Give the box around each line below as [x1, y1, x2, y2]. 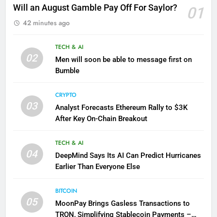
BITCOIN [55, 186, 77, 195]
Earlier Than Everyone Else [55, 162, 140, 171]
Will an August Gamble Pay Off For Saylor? [13, 2, 177, 13]
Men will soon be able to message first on [55, 55, 192, 64]
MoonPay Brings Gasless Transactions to [55, 199, 190, 208]
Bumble [55, 66, 79, 75]
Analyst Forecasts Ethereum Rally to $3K [55, 103, 187, 112]
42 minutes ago [23, 17, 70, 28]
